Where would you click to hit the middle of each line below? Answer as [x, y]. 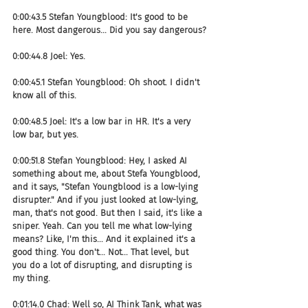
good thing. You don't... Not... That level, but [102, 252]
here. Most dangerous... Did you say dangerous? [109, 30]
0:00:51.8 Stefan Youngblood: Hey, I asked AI [101, 160]
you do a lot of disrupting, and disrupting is [103, 265]
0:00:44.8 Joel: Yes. [49, 56]
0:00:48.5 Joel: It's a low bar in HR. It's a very [103, 121]
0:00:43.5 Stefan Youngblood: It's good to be [101, 16]
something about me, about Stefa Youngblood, [108, 173]
